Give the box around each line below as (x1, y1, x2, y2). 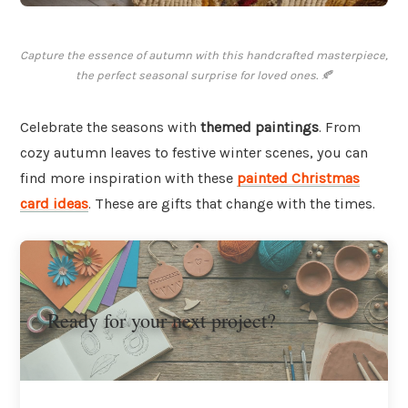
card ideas (20, 195, 88, 213)
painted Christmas (237, 169, 360, 188)
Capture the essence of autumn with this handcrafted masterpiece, (20, 48, 388, 63)
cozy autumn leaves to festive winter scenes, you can (20, 144, 368, 162)
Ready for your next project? (47, 306, 276, 333)
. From (319, 118, 361, 137)
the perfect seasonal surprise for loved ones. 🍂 (76, 68, 332, 83)
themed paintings (200, 118, 319, 137)
